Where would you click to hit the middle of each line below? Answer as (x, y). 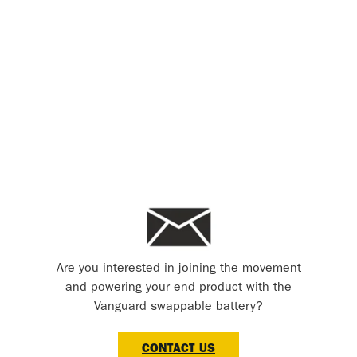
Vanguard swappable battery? (178, 307)
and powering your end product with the (178, 288)
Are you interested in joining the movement (178, 269)
